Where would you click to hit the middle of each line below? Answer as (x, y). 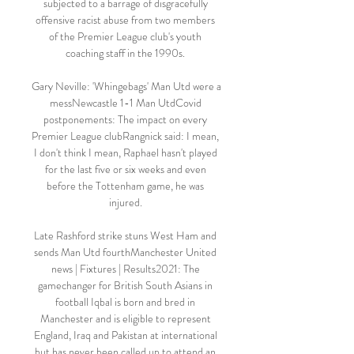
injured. (126, 202)
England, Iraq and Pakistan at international (125, 335)
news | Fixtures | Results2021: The (125, 269)
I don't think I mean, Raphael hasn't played (125, 153)
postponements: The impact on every (125, 119)
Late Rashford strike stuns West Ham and (125, 235)
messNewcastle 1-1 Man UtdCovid (125, 103)
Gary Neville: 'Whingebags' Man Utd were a (126, 86)
